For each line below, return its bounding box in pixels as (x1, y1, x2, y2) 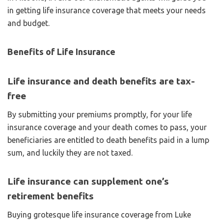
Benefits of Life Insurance (7, 46, 115, 56)
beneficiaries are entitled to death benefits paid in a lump (7, 135, 209, 144)
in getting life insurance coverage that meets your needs (7, 5, 206, 15)
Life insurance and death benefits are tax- (7, 75, 195, 86)
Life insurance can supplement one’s (7, 175, 169, 187)
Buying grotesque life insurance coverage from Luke (7, 210, 191, 219)
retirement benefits (7, 190, 94, 201)
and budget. (7, 18, 52, 27)
